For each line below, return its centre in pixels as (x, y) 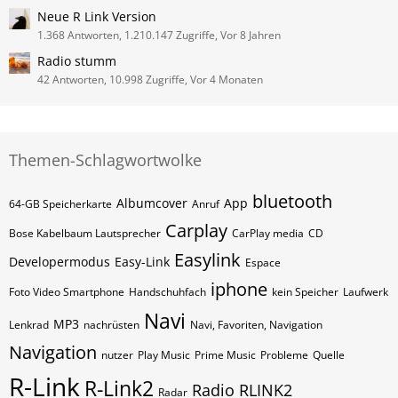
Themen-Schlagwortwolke (105, 160)
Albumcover (152, 203)
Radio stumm (77, 61)
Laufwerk (366, 292)
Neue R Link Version (97, 16)
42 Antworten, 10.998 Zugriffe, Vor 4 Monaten (150, 80)
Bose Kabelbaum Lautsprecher (85, 233)
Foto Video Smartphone (67, 292)
